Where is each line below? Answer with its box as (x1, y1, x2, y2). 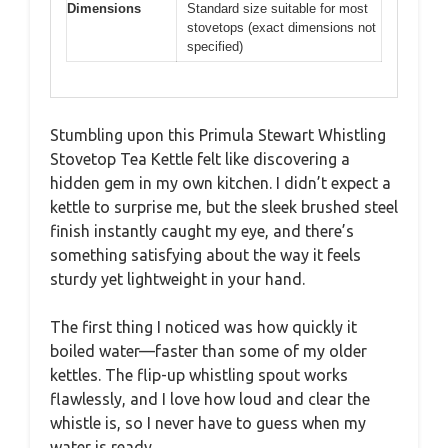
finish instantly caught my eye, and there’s (50, 221, 354, 240)
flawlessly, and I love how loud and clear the (50, 389, 370, 408)
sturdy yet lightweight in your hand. (50, 269, 305, 288)
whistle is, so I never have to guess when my (50, 413, 366, 432)
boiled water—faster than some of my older (50, 341, 367, 360)
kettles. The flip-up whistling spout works (50, 365, 348, 384)
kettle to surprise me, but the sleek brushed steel (50, 197, 398, 216)
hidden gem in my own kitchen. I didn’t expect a (50, 173, 391, 192)
